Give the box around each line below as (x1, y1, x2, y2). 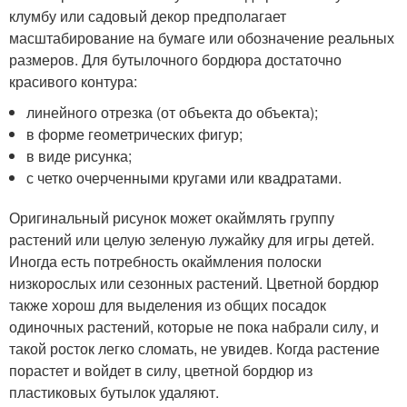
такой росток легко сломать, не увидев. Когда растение (9, 338, 380, 359)
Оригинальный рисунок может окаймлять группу (9, 207, 334, 228)
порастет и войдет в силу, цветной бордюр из (9, 360, 313, 381)
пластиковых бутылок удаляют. (9, 382, 219, 402)
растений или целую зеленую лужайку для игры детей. (9, 229, 374, 250)
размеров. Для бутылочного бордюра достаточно (9, 49, 342, 70)
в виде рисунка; (26, 145, 133, 166)
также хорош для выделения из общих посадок (9, 294, 326, 315)
